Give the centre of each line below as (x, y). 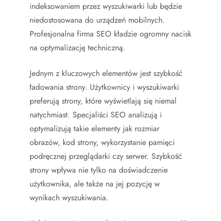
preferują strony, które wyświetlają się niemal (103, 101)
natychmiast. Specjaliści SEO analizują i (96, 115)
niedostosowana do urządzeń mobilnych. (97, 20)
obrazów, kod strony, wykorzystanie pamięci (102, 142)
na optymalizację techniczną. (77, 48)
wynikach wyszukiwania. (69, 198)
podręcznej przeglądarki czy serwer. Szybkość (106, 156)
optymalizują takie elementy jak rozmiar (94, 129)
